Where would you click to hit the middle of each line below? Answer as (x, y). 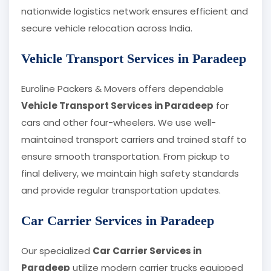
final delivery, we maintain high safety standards (130, 174)
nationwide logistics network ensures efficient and (135, 11)
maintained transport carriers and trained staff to (134, 140)
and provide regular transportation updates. (121, 191)
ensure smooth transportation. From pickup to (126, 157)
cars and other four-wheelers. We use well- (119, 123)
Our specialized (57, 251)
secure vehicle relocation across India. (107, 28)
